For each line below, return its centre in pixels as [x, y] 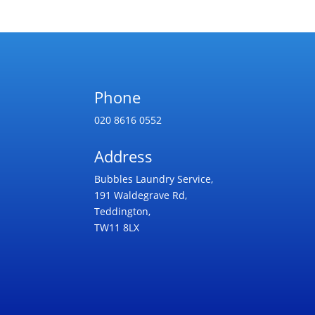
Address [124, 156]
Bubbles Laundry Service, [154, 179]
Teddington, [123, 212]
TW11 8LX [117, 228]
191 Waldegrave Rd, [141, 195]
